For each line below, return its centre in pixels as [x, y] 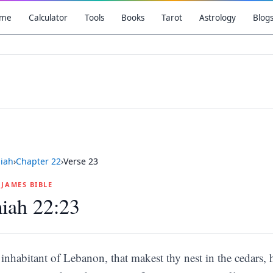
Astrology [217, 18]
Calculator [48, 18]
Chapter [34, 161]
